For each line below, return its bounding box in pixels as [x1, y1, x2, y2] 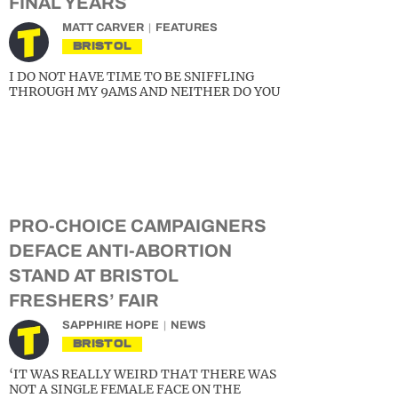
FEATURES [155, 21, 218, 34]
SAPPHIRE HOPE [62, 319, 159, 331]
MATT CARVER [62, 21, 144, 34]
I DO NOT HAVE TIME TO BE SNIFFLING [9, 68, 254, 84]
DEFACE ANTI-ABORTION [9, 241, 232, 260]
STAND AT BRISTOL [9, 266, 179, 285]
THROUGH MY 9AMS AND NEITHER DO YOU [9, 84, 280, 99]
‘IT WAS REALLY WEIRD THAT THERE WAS [9, 366, 276, 382]
